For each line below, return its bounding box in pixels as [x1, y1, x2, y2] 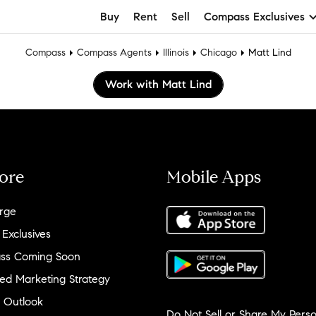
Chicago [200, 47, 237, 59]
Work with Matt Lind [104, 78, 212, 91]
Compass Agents [76, 47, 152, 59]
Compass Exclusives [204, 9, 305, 23]
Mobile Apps [166, 166, 261, 188]
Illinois [162, 47, 189, 59]
